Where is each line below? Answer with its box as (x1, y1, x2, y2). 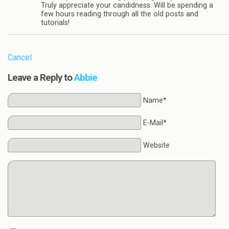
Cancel (8, 53, 32, 63)
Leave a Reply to (8, 72, 74, 84)
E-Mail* (143, 118, 167, 127)
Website (143, 141, 170, 150)
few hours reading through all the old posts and (41, 9, 198, 18)
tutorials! (41, 18, 70, 27)
